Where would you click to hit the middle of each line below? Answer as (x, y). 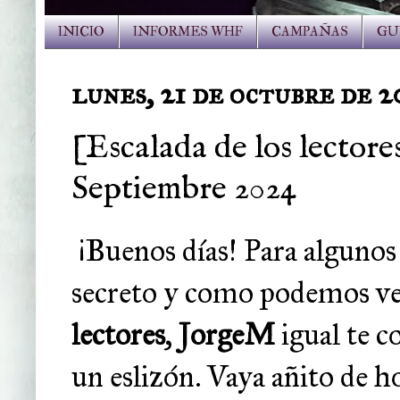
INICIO (81, 32)
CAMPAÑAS (310, 32)
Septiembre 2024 (184, 189)
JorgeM (227, 334)
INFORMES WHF (188, 32)
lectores (118, 334)
